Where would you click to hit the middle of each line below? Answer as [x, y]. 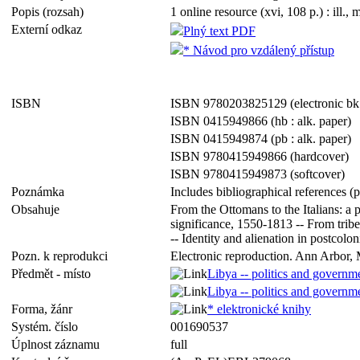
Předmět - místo [54, 274]
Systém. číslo [48, 327]
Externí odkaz [50, 29]
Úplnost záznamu [59, 344]
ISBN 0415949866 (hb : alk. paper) [261, 121]
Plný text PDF [219, 31]
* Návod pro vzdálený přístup [259, 50]
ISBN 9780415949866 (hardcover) [260, 156]
